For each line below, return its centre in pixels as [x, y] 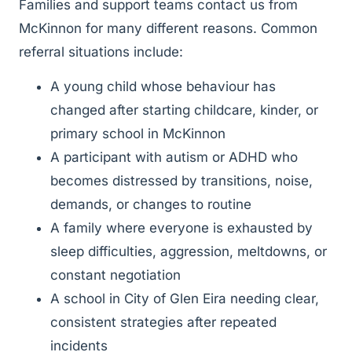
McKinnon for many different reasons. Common [168, 28]
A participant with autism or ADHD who [174, 158]
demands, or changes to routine [151, 205]
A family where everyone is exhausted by [181, 228]
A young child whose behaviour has [163, 87]
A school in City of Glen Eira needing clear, [185, 299]
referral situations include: [101, 51]
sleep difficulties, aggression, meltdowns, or [189, 252]
